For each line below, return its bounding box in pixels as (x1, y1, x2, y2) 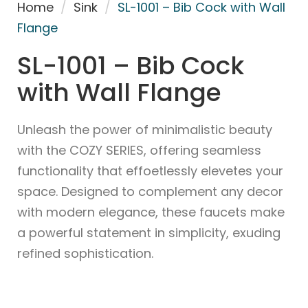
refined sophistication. (17, 244, 153, 262)
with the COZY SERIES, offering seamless (17, 141, 261, 159)
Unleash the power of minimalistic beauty (17, 120, 272, 138)
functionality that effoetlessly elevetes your (17, 162, 283, 179)
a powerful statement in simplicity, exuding (17, 223, 280, 241)
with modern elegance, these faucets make (17, 203, 285, 221)
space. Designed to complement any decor (17, 182, 283, 200)
